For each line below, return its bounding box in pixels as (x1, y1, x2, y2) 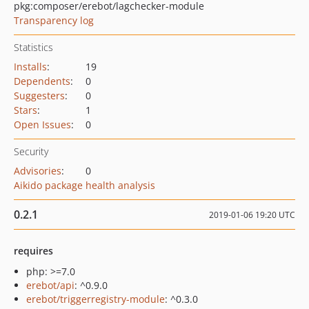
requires (14, 244, 53, 257)
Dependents (14, 74, 70, 88)
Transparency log (14, 14, 94, 27)
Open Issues (14, 118, 71, 131)
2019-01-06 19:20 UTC (209, 209, 295, 221)
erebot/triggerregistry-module (26, 292, 165, 306)
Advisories (14, 164, 61, 177)
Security (14, 145, 48, 158)
